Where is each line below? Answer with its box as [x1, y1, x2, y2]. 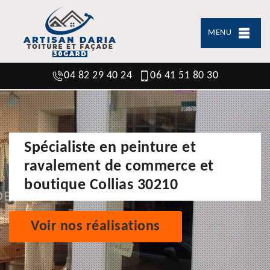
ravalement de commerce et [24, 158, 214, 175]
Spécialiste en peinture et [24, 139, 196, 156]
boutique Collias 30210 [24, 177, 178, 193]
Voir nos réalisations [31, 219, 160, 234]
